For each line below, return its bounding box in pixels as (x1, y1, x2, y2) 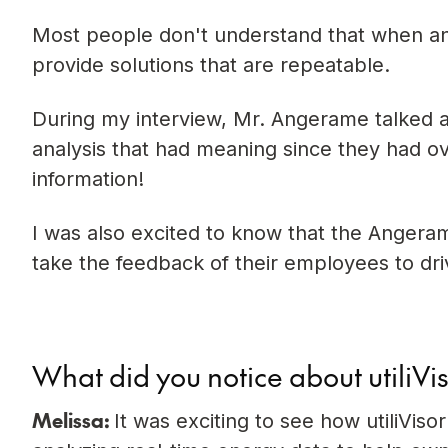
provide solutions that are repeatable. (32, 53, 396, 78)
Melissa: (32, 405, 114, 434)
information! (32, 167, 150, 192)
